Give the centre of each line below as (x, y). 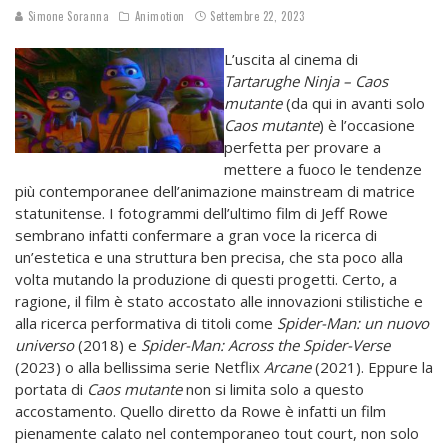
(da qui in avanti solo (353, 103)
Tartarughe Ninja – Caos (306, 81)
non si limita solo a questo (273, 389)
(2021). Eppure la (372, 367)
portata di (51, 389)
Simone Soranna (67, 16)
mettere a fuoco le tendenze (323, 169)
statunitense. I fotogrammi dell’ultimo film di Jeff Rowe (201, 213)
